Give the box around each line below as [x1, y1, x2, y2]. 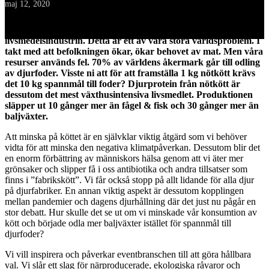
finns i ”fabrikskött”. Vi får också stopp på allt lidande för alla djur [5, 175, 254, 185]
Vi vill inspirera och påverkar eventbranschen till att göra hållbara [5, 249, 251, 259]
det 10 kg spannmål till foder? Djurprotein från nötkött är [5, 79, 240, 89]
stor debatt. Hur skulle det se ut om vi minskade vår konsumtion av [5, 207, 257, 217]
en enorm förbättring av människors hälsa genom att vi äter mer [5, 153, 243, 163]
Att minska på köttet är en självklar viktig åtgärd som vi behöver [5, 131, 247, 142]
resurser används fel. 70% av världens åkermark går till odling [5, 57, 260, 67]
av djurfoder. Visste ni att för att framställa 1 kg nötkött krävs [5, 68, 255, 78]
